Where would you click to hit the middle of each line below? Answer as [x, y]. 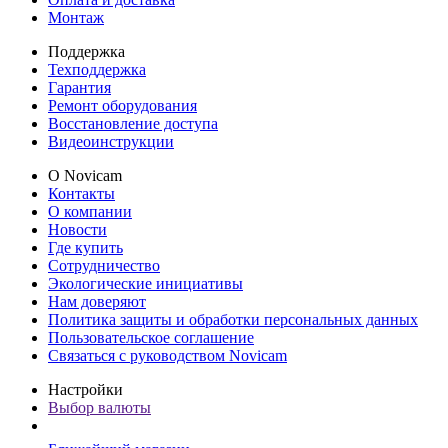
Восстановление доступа [133, 124]
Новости [77, 230]
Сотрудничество [104, 266]
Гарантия [79, 88]
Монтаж [76, 18]
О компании [90, 212]
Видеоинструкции [111, 142]
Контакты [81, 194]
